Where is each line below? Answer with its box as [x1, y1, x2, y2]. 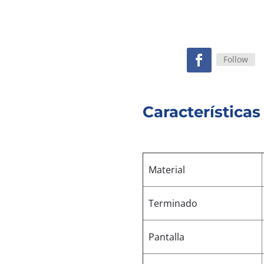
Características [142, 102, 260, 121]
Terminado [148, 196, 198, 210]
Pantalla [148, 230, 185, 243]
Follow [223, 53, 248, 65]
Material [148, 163, 186, 176]
